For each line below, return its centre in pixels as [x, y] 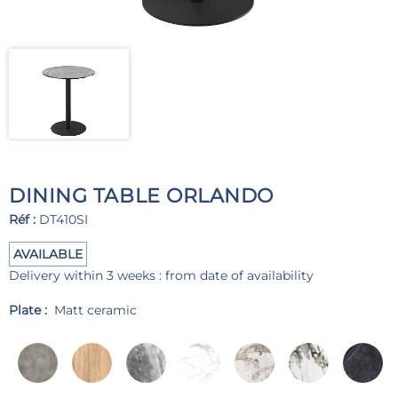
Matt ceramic [96, 310]
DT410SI [62, 220]
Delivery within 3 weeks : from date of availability [161, 276]
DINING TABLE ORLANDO [141, 196]
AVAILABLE [48, 255]
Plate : [32, 310]
